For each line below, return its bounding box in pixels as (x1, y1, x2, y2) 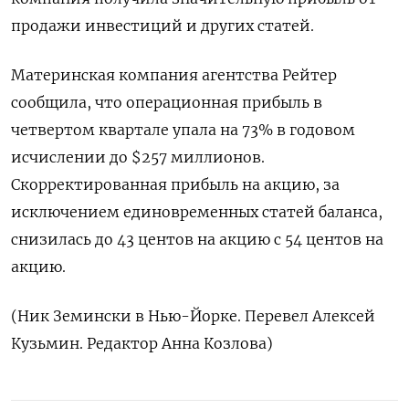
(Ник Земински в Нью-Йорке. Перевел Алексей (11, 307, 375, 326)
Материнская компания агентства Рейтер (11, 66, 337, 85)
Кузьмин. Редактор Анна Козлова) (11, 334, 273, 353)
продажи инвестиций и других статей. (11, 16, 314, 36)
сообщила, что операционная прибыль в (11, 93, 322, 112)
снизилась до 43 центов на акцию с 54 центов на (11, 230, 383, 249)
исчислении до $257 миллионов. (11, 148, 265, 167)
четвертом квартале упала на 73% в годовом (11, 121, 355, 140)
